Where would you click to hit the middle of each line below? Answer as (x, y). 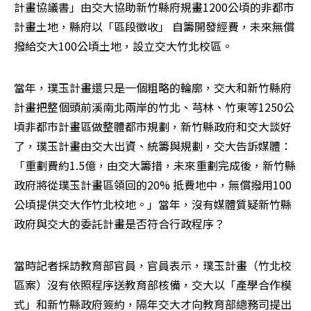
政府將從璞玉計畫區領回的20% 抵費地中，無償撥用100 (153, 185)
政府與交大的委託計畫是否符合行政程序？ (119, 224)
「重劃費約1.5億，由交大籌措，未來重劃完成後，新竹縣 (155, 166)
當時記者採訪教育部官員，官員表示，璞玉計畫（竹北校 (153, 266)
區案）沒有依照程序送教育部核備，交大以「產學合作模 (153, 285)
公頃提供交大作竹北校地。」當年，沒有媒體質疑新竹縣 (153, 204)
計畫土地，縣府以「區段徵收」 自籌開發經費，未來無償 (154, 27)
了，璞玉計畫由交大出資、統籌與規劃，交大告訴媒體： (153, 146)
